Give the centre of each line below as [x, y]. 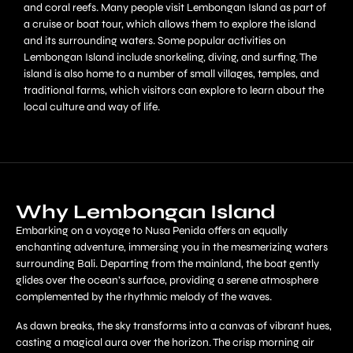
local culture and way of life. [92, 106]
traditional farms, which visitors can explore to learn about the [174, 90]
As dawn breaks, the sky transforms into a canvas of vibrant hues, [174, 325]
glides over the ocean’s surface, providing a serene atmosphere [167, 280]
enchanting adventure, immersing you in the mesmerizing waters [172, 247]
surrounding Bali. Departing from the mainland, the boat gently [167, 263]
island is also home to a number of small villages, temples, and [171, 73]
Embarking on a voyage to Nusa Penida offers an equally [152, 230]
